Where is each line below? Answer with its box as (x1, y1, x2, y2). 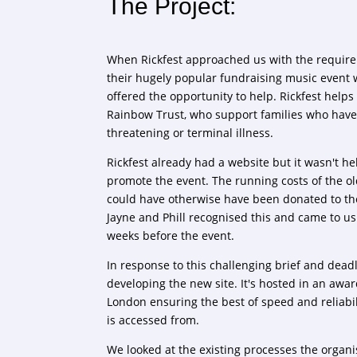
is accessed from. (107, 312, 200, 328)
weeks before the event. (107, 227, 235, 243)
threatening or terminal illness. (107, 124, 274, 140)
